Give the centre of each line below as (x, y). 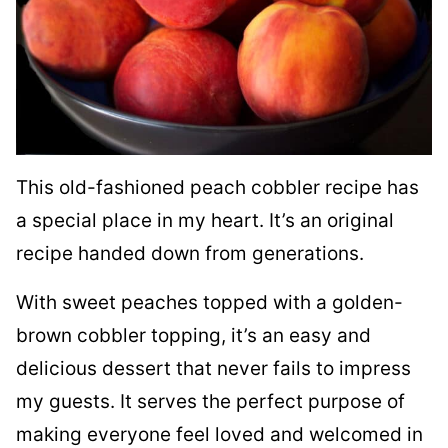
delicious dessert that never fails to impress (213, 368)
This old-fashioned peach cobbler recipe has (217, 187)
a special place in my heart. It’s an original (205, 220)
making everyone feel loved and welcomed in (219, 434)
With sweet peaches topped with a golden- (209, 302)
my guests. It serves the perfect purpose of (210, 401)
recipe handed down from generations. (190, 253)
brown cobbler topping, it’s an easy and (193, 335)
